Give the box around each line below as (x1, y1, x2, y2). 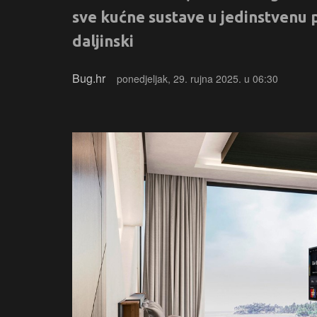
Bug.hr (72, 70, 105, 86)
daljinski (72, 32, 134, 50)
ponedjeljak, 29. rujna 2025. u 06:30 (117, 71, 278, 86)
